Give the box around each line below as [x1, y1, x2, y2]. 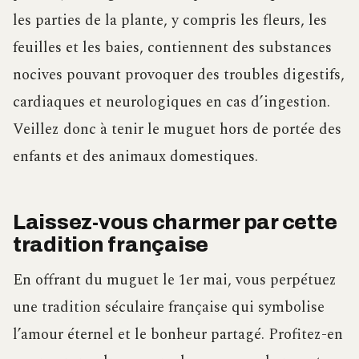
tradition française [13, 233, 209, 256]
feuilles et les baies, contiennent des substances [13, 35, 332, 59]
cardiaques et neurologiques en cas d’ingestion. [13, 90, 330, 114]
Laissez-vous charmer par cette [13, 211, 337, 233]
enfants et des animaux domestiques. [13, 144, 258, 168]
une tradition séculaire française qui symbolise [13, 295, 325, 319]
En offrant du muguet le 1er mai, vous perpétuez [13, 268, 337, 292]
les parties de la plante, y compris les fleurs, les [13, 8, 327, 32]
